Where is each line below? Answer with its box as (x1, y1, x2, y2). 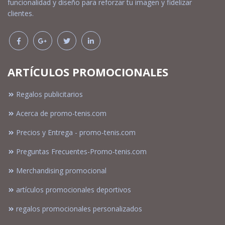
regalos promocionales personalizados (16, 204, 142, 214)
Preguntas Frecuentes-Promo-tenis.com (16, 147, 147, 157)
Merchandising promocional (16, 166, 106, 176)
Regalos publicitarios (16, 89, 83, 99)
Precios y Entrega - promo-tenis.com (16, 128, 136, 138)
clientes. (8, 9, 34, 19)
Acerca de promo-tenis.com (16, 108, 106, 119)
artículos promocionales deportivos (16, 185, 131, 195)
